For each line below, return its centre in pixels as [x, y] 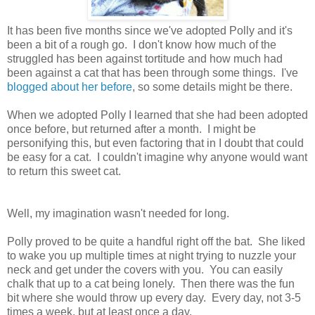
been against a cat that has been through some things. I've [153, 73]
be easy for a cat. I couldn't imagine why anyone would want [157, 157]
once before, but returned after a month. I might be [131, 129]
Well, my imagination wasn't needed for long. [118, 214]
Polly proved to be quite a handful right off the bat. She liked [156, 242]
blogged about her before [70, 87]
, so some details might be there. [212, 87]
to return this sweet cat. [64, 172]
